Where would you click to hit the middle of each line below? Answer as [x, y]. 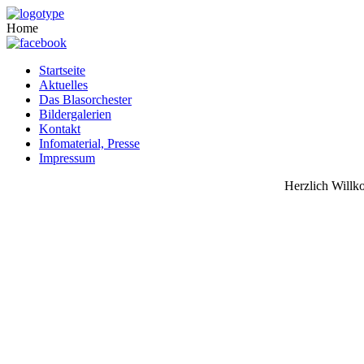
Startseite [62, 70]
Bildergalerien [75, 114]
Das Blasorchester [85, 100]
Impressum [67, 158]
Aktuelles [63, 85]
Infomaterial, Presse [89, 143]
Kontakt [60, 129]
